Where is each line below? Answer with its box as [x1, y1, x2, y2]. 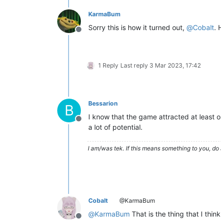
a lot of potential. [88, 122, 143, 131]
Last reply [120, 61, 149, 69]
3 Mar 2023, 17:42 [149, 61, 201, 69]
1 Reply [98, 61, 118, 69]
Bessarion [88, 99, 118, 107]
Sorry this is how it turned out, [88, 23, 186, 32]
